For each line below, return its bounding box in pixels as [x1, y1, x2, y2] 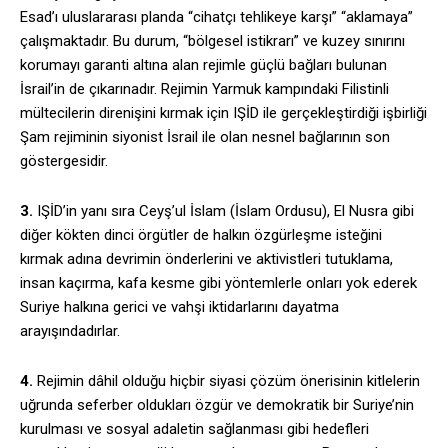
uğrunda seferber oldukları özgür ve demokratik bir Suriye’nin [20, 396, 414, 415]
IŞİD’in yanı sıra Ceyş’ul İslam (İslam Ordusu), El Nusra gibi [33, 202, 414, 221]
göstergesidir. [20, 152, 108, 171]
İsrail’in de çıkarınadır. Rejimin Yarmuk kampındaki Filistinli [20, 80, 389, 99]
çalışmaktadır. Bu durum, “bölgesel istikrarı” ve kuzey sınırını [20, 32, 405, 51]
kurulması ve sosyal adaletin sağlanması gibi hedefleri [20, 420, 369, 439]
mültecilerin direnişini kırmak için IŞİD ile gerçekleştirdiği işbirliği [20, 104, 427, 123]
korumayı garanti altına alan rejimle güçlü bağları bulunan [20, 56, 387, 75]
